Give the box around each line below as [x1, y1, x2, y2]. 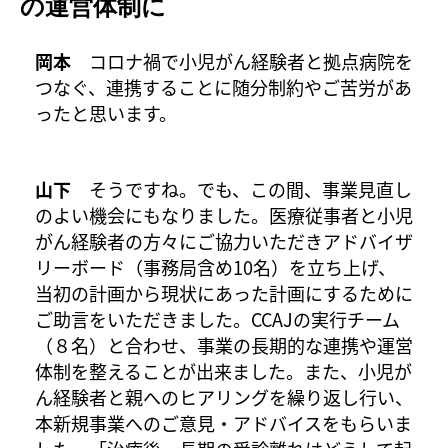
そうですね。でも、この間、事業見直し [71, 175, 412, 202]
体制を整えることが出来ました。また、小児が [35, 357, 412, 384]
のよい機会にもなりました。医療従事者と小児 [35, 201, 413, 228]
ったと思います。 [35, 99, 177, 126]
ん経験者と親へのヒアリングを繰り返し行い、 [35, 383, 413, 410]
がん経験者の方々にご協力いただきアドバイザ [35, 227, 413, 254]
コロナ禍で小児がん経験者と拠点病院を [71, 47, 413, 74]
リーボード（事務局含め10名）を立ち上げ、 [35, 253, 396, 280]
